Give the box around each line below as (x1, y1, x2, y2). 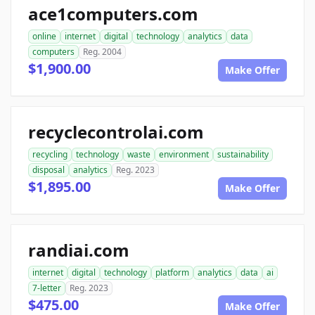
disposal (32, 164, 65, 176)
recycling (32, 148, 67, 160)
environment (159, 148, 209, 160)
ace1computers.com (28, 2, 198, 25)
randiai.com (28, 238, 129, 262)
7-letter (32, 282, 61, 294)
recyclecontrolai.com (28, 120, 204, 143)
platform (155, 266, 189, 278)
